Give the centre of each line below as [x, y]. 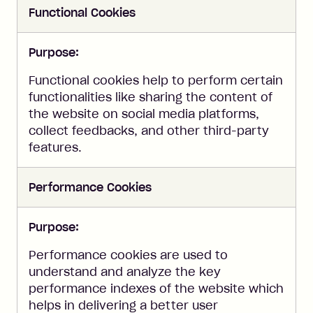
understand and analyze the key [125, 272]
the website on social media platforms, [144, 114]
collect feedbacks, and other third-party [149, 131]
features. [55, 147]
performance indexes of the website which [156, 289]
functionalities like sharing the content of [151, 97]
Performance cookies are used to [128, 255]
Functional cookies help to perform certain [156, 80]
